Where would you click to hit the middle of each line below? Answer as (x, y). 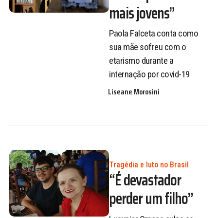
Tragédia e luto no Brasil (149, 165)
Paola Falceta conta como (154, 34)
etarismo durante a (141, 61)
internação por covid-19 (149, 74)
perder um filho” (151, 199)
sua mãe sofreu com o (147, 47)
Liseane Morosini (134, 92)
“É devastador (145, 180)
